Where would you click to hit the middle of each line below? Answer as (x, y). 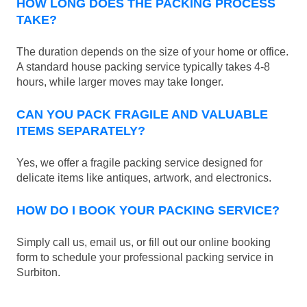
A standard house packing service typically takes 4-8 (143, 67)
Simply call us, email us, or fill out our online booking (144, 242)
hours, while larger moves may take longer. (120, 82)
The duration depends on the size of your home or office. (152, 52)
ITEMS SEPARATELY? (81, 131)
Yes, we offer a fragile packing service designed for (139, 162)
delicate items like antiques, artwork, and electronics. (144, 177)
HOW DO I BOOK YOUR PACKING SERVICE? (148, 210)
